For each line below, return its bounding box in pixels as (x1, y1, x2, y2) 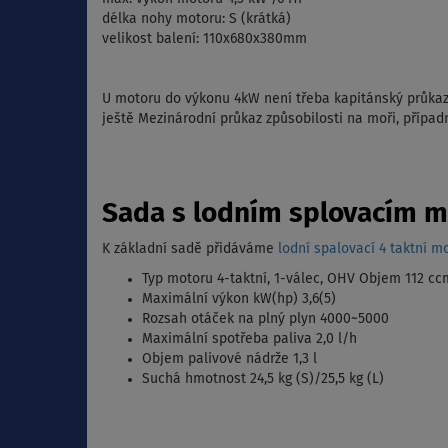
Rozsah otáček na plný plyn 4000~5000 (142, 312, 389, 327)
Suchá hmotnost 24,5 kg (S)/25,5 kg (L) (142, 372, 384, 387)
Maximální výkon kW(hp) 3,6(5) (142, 292, 336, 307)
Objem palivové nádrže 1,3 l (142, 352, 317, 367)
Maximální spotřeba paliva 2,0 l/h (142, 332, 357, 347)
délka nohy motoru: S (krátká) (102, 12, 291, 27)
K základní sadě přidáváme (102, 242, 278, 257)
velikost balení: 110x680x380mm (102, 32, 307, 47)
